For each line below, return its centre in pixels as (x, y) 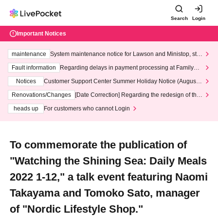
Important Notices (41, 34)
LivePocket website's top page (115, 103)
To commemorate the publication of (98, 145)
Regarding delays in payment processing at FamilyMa (131, 68)
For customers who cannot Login (87, 109)
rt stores (70, 75)
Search (179, 18)
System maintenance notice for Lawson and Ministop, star (126, 54)
